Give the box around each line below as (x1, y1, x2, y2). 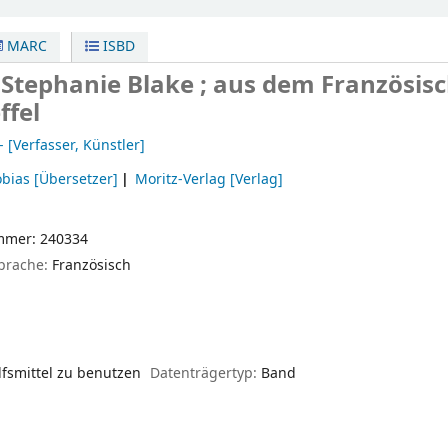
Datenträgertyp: (150, 362, 262, 384)
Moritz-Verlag (135, 169, 227, 191)
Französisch (52, 255, 131, 277)
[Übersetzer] (30, 169, 118, 191)
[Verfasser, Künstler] (4, 135, 146, 157)
